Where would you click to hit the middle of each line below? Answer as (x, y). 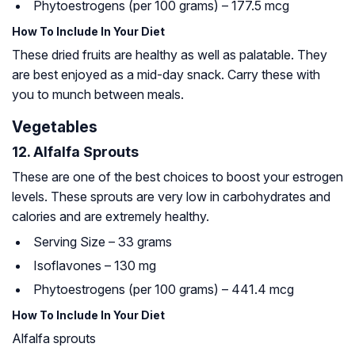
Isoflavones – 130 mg (95, 266)
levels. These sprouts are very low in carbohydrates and (171, 197)
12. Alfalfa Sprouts (75, 152)
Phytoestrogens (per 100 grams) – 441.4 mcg (164, 290)
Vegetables (55, 127)
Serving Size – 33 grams (103, 242)
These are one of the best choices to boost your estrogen (177, 177)
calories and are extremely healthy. (111, 217)
